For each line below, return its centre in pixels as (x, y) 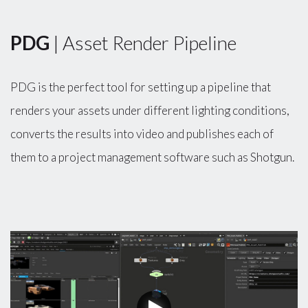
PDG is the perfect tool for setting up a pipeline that (141, 87)
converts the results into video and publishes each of (142, 133)
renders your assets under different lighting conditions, (150, 110)
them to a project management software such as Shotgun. (153, 157)
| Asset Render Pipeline (143, 43)
